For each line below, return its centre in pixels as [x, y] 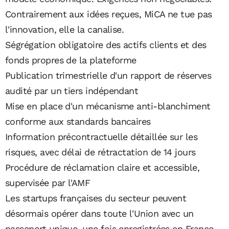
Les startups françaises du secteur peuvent [96, 198]
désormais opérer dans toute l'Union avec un [99, 213]
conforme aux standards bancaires [78, 121]
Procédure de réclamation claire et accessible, [102, 167]
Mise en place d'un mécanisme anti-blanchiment [108, 106]
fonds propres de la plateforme [71, 60]
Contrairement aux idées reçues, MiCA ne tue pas [109, 14]
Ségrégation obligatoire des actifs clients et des [106, 45]
